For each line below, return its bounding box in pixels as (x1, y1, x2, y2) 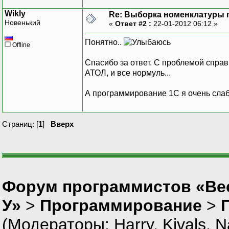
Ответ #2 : (115, 19, 151, 28)
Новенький (5, 18, 40, 27)
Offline (11, 41, 30, 49)
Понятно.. (85, 37, 124, 47)
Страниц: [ (2, 119, 38, 128)
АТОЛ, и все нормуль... (85, 68, 171, 77)
